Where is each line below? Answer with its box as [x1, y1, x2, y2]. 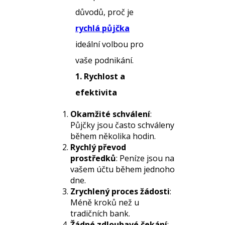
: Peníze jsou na [116, 153, 174, 164]
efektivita [75, 87, 117, 98]
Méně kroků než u [70, 197, 139, 208]
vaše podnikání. [75, 55, 134, 66]
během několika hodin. [70, 131, 156, 142]
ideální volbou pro [75, 39, 144, 50]
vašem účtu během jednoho [70, 164, 175, 175]
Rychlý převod [70, 142, 126, 153]
